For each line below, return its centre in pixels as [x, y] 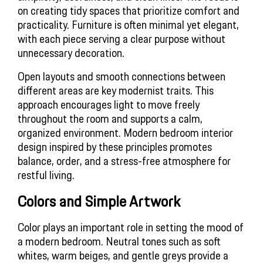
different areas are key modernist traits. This [116, 90]
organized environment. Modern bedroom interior [125, 132]
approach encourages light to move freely [109, 104]
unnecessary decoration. [71, 53]
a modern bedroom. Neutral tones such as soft [119, 241]
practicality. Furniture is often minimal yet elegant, [128, 24]
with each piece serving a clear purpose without [122, 38]
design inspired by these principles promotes [115, 146]
